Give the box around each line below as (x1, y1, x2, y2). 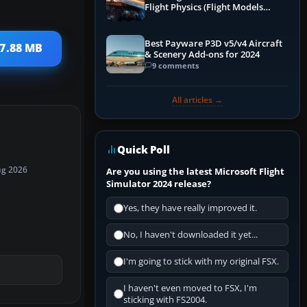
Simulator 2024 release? (106, 177, 211, 191)
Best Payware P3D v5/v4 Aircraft (145, 37, 282, 49)
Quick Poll (117, 143, 170, 157)
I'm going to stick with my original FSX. (123, 256, 279, 268)
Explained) (145, 12, 189, 25)
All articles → (172, 94, 223, 106)
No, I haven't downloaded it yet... (123, 229, 258, 241)
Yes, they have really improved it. (123, 202, 257, 214)
